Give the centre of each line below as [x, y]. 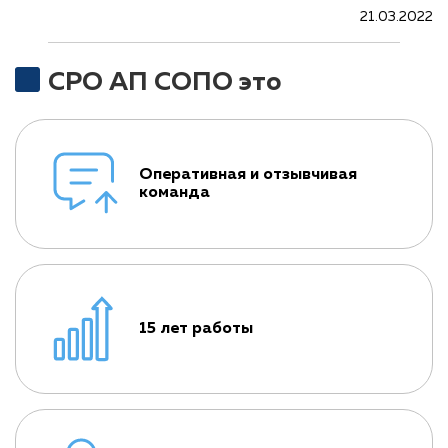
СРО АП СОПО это [165, 83]
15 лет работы [196, 329]
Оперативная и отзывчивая [248, 175]
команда [174, 193]
